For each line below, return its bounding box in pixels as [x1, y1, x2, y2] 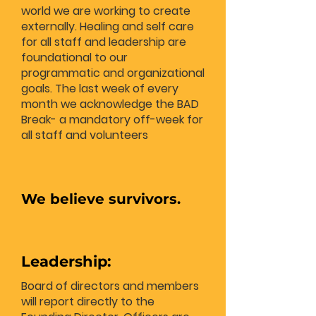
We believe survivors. [21, 190, 181, 207]
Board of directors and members [21, 278, 199, 294]
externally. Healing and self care [21, 18, 194, 35]
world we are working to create [21, 3, 190, 19]
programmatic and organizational [21, 65, 205, 81]
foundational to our [21, 49, 128, 66]
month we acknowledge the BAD [21, 96, 199, 112]
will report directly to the [21, 293, 154, 310]
